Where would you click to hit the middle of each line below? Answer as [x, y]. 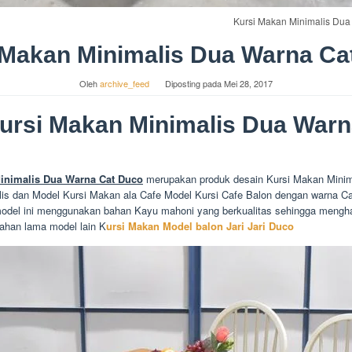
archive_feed [125, 83]
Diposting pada [194, 83]
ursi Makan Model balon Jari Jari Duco [200, 225]
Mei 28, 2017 [248, 83]
